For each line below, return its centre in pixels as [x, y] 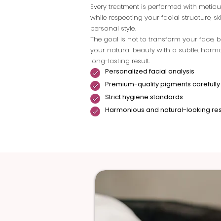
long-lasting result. [120, 61]
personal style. [113, 28]
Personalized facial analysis [150, 71]
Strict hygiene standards [144, 97]
